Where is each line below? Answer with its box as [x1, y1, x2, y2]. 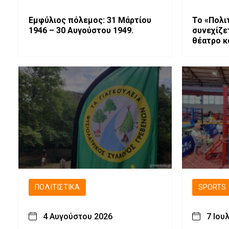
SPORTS [198, 182, 226, 192]
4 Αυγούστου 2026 [43, 211, 112, 221]
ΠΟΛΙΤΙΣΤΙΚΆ [35, 182, 80, 192]
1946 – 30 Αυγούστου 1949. [29, 25, 133, 35]
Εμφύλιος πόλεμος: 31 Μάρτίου [29, 15, 151, 25]
